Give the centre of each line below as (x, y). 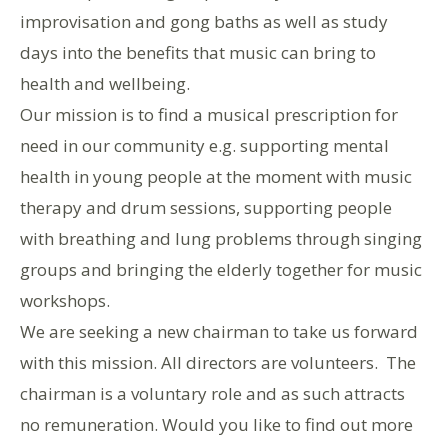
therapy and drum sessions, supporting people (206, 207)
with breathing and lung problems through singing (221, 238)
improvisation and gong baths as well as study (204, 21)
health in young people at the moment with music (216, 176)
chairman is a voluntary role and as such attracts (212, 393)
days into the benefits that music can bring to (198, 52)
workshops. (65, 300)
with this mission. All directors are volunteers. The (218, 362)
